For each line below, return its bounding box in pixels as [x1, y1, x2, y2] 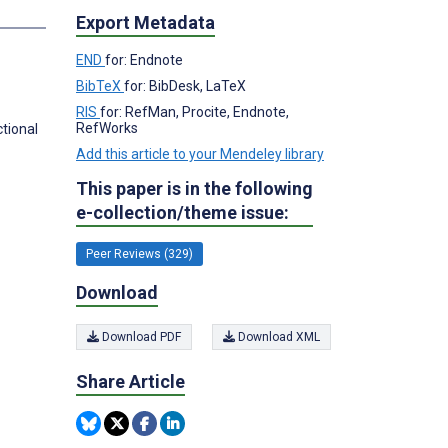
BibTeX [76, 77, 124, 94]
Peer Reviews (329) [86, 246, 193, 261]
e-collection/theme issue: [76, 201, 289, 223]
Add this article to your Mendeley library [76, 145, 324, 162]
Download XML [235, 330, 320, 344]
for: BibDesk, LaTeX [124, 77, 246, 94]
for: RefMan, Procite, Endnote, [100, 103, 289, 120]
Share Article [76, 371, 185, 392]
